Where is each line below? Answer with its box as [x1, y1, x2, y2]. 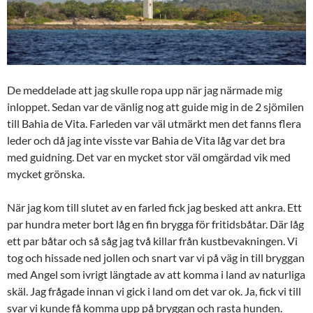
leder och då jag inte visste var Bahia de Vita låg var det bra [7, 133, 285, 147]
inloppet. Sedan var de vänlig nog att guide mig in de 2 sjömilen [7, 99, 304, 113]
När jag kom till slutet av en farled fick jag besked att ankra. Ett [7, 200, 302, 214]
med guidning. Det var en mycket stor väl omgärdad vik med [7, 150, 291, 163]
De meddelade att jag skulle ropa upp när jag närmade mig [7, 82, 282, 96]
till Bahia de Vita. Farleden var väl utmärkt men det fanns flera [7, 116, 301, 130]
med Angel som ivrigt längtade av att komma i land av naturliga [7, 267, 305, 281]
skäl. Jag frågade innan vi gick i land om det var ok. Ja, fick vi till [7, 284, 301, 298]
